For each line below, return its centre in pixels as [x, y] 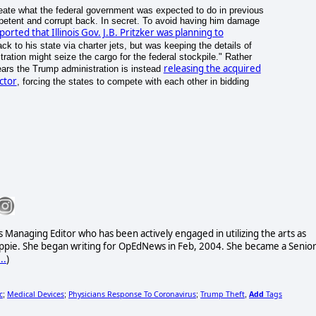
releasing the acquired [212, 69]
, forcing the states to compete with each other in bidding [133, 82]
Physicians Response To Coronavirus [132, 294]
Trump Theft [223, 294]
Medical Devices [36, 294]
